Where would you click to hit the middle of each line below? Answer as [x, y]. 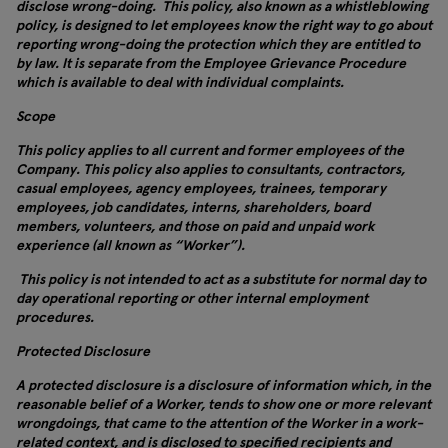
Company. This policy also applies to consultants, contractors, [210, 169]
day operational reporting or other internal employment [192, 298]
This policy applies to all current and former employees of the [210, 150]
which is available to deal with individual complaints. [180, 82]
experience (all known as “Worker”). [130, 245]
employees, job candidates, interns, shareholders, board [193, 207]
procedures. [56, 317]
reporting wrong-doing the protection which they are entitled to [218, 44]
